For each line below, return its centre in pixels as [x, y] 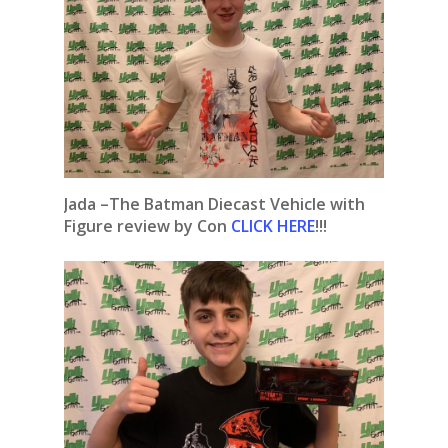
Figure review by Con [145, 226]
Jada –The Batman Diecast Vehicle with [214, 204]
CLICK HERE [273, 226]
